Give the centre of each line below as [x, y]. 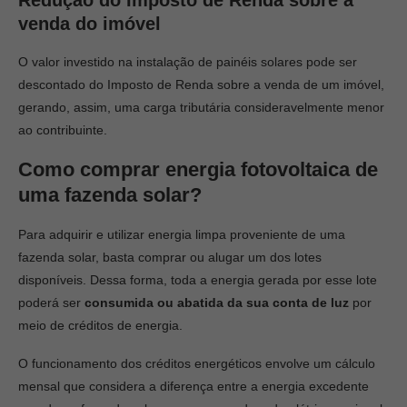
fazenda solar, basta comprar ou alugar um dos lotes [170, 257]
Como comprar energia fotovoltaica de [198, 169]
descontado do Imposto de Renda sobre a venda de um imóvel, [201, 84]
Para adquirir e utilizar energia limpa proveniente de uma [182, 234]
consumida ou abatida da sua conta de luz [217, 303]
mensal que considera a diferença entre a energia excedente [194, 386]
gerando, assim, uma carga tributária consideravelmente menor [201, 107]
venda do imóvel [89, 24]
